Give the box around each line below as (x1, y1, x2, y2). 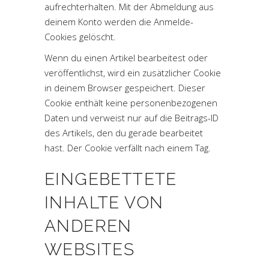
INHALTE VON (44, 193, 164, 213)
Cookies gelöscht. (44, 31, 116, 43)
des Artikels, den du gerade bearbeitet (44, 127, 203, 139)
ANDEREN (44, 216, 132, 236)
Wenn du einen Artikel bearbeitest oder (44, 52, 208, 64)
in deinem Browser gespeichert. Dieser (44, 82, 205, 94)
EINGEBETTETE (44, 169, 177, 189)
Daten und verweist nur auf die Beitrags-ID (44, 112, 219, 124)
